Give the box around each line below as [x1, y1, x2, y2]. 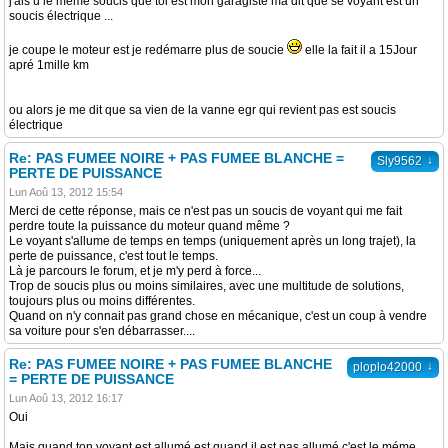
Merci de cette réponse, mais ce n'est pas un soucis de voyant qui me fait [9, 204, 402, 218]
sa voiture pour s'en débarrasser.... [9, 324, 195, 338]
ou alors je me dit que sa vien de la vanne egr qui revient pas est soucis [9, 103, 396, 117]
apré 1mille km [9, 58, 89, 72]
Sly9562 [377, 154, 422, 168]
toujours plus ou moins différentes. [9, 294, 195, 308]
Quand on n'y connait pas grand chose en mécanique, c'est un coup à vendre [9, 309, 427, 323]
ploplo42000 [353, 360, 422, 374]
